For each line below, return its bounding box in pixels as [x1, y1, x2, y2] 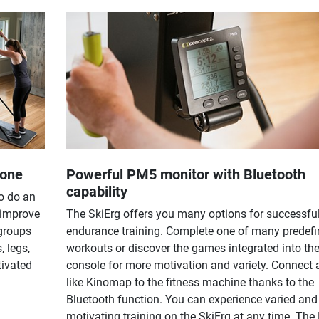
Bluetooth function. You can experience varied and [66, 293, 318, 307]
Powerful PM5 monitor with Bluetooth [66, 166, 305, 184]
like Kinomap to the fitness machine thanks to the [66, 276, 314, 290]
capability [66, 183, 127, 201]
